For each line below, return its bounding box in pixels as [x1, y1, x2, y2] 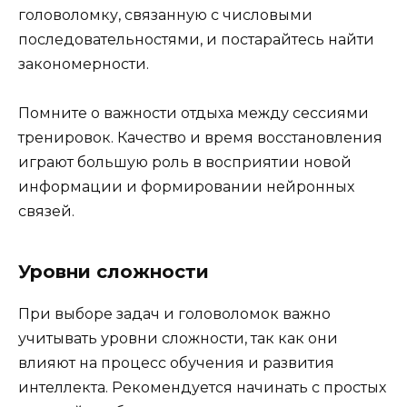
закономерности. [18, 55, 149, 73]
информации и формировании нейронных [18, 177, 354, 195]
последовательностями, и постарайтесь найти [18, 30, 374, 48]
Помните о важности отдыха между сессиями [18, 104, 369, 122]
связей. [18, 202, 74, 220]
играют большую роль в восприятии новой [18, 153, 352, 171]
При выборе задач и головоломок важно [18, 304, 331, 323]
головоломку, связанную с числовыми [18, 5, 313, 24]
